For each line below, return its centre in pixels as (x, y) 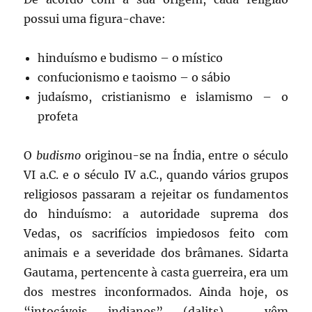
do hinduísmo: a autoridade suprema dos (156, 214)
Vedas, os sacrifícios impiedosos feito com (156, 234)
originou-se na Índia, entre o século (185, 156)
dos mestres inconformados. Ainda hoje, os (156, 292)
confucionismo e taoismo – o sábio (134, 78)
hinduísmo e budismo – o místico (131, 58)
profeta (58, 117)
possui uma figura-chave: (95, 19)
